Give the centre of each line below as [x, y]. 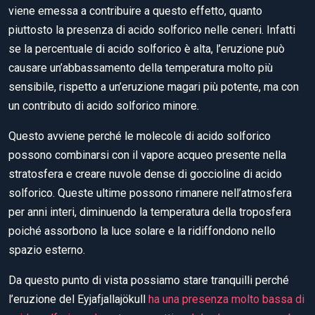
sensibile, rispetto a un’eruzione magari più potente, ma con [154, 87]
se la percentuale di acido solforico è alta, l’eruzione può [147, 49]
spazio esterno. [47, 250]
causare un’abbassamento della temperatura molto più [141, 68]
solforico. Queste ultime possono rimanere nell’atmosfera [150, 193]
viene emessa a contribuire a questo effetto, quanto [135, 11]
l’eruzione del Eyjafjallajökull [78, 299]
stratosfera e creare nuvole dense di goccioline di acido [145, 174]
